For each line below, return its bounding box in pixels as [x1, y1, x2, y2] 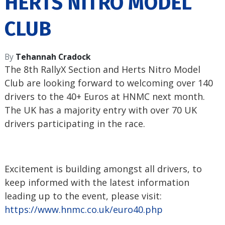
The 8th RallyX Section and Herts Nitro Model [5, 63, 200, 76]
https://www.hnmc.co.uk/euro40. [5, 203, 145, 216]
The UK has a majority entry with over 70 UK [5, 104, 197, 117]
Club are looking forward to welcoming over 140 [5, 77, 213, 89]
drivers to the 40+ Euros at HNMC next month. [5, 90, 205, 103]
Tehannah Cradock [16, 51, 91, 63]
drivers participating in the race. [5, 118, 148, 130]
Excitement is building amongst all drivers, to [5, 163, 202, 175]
